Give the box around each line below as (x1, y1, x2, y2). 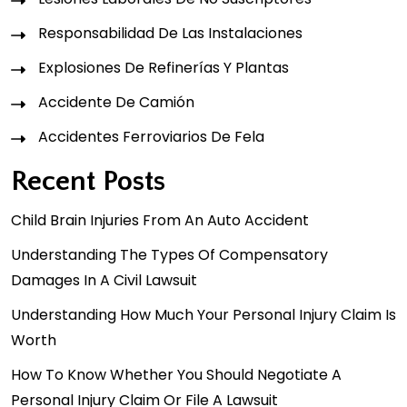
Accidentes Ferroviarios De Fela (38, 125, 264, 147)
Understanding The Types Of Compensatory (11, 243, 328, 265)
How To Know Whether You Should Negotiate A (11, 363, 342, 385)
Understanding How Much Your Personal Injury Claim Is (11, 303, 396, 325)
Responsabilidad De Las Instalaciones (38, 22, 303, 44)
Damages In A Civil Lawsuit (11, 269, 197, 291)
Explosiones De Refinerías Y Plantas (38, 56, 289, 78)
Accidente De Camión (38, 91, 194, 113)
